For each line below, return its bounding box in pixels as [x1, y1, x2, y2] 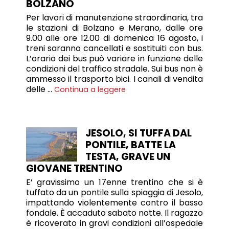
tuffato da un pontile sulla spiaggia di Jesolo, [26, 186, 203, 198]
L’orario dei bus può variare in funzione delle [26, 52, 203, 64]
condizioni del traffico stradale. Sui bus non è [26, 62, 203, 75]
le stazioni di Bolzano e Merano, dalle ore [26, 21, 203, 34]
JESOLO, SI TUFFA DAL [85, 126, 192, 140]
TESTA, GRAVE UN [85, 149, 170, 164]
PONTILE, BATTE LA [85, 138, 176, 152]
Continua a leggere [54, 84, 126, 95]
